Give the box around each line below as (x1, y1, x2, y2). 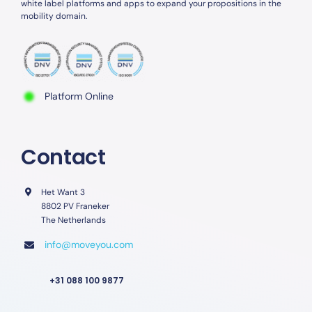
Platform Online (44, 90, 114, 103)
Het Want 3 (40, 187, 85, 198)
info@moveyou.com (44, 238, 133, 251)
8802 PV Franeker (40, 201, 109, 212)
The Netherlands (40, 214, 106, 226)
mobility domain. (20, 10, 87, 22)
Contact (20, 143, 106, 172)
